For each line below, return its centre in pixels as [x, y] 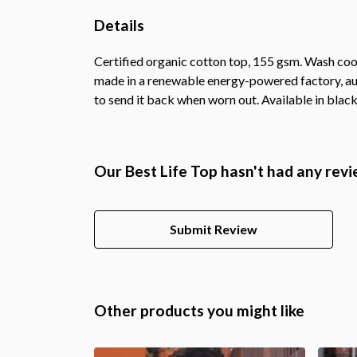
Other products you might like [199, 310]
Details [119, 25]
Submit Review [214, 229]
